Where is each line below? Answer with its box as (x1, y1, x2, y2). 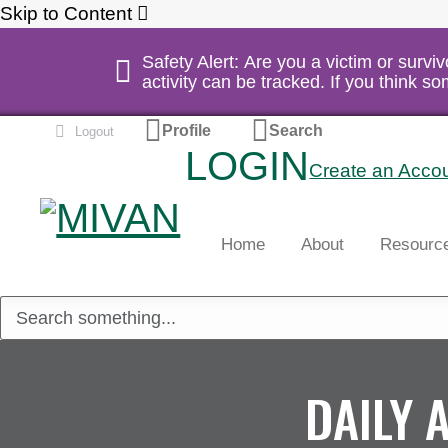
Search (269, 122, 323, 139)
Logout (75, 123, 114, 139)
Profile (162, 122, 211, 139)
